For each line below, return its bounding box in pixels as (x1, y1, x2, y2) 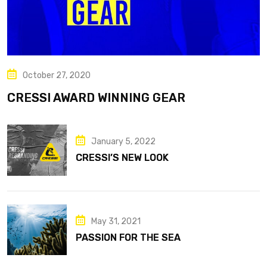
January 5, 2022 (91, 136, 156, 147)
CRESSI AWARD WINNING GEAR (7, 90, 185, 105)
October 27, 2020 (23, 70, 91, 80)
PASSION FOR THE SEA (76, 231, 181, 243)
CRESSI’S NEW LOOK (76, 152, 169, 164)
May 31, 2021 (91, 216, 141, 226)
